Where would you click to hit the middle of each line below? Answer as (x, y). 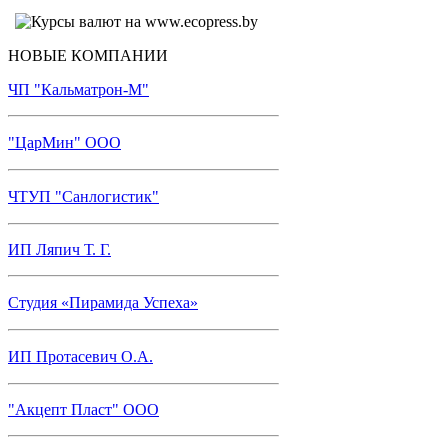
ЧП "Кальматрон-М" (78, 89)
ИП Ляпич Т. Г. (59, 249)
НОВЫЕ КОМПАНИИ (88, 55)
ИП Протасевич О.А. (80, 356)
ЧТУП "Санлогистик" (83, 196)
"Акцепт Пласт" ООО (83, 409)
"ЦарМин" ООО (64, 142)
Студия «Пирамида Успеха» (103, 302)
